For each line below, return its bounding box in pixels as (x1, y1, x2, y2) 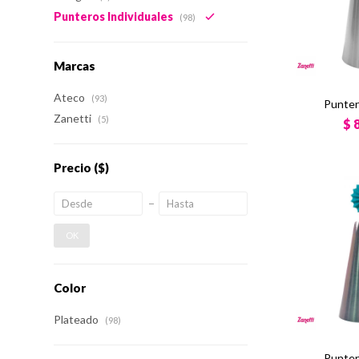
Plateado (54, 313, 102, 326)
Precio (54, 160, 95, 175)
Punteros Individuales (54, 10, 176, 23)
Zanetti (54, 111, 95, 125)
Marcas (54, 58, 96, 73)
